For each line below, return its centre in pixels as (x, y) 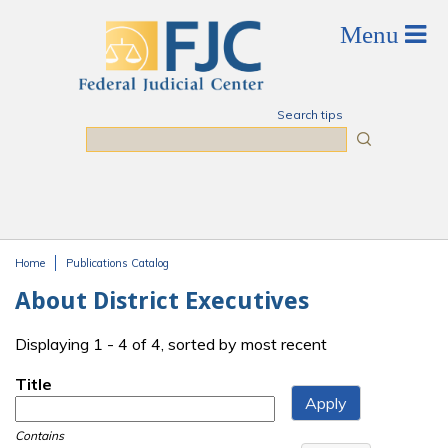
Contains (39, 436)
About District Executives (162, 301)
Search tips (309, 114)
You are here (75, 282)
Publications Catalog (117, 263)
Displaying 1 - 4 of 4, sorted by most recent (171, 344)
